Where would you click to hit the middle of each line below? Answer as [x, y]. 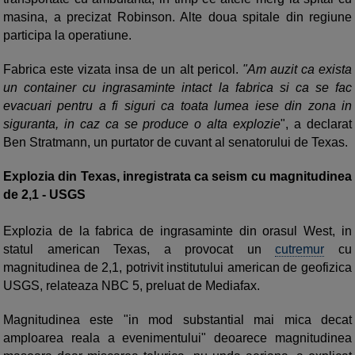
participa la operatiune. [67, 35]
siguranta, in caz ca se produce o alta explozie [142, 124]
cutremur [300, 249]
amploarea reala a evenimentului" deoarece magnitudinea [177, 338]
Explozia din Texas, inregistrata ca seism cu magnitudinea [177, 176]
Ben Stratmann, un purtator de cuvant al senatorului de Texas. [176, 142]
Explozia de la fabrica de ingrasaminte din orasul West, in [177, 231]
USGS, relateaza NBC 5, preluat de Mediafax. [132, 285]
